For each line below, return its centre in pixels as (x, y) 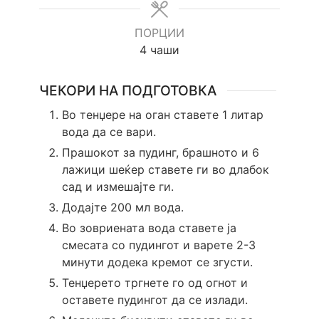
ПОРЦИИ (159, 32)
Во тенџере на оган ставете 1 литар (162, 114)
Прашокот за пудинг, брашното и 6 (160, 152)
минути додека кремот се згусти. (157, 262)
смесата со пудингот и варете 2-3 (158, 245)
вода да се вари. (109, 131)
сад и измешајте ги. (117, 186)
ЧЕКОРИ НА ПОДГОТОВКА (127, 90)
